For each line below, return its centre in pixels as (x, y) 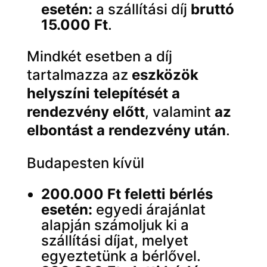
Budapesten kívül (85, 163)
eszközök (165, 75)
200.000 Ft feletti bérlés (127, 194)
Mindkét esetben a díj (99, 56)
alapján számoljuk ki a (115, 225)
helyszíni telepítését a (103, 93)
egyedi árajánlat (149, 209)
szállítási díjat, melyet (114, 240)
